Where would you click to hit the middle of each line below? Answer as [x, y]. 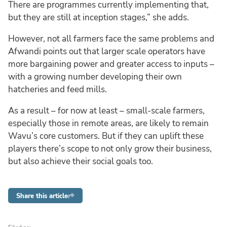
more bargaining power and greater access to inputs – [111, 64]
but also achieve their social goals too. [81, 161]
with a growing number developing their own [95, 77]
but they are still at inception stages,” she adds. [99, 17]
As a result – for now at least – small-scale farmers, [106, 110]
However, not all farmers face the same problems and [111, 39]
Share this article [42, 196]
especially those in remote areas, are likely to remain [108, 123]
